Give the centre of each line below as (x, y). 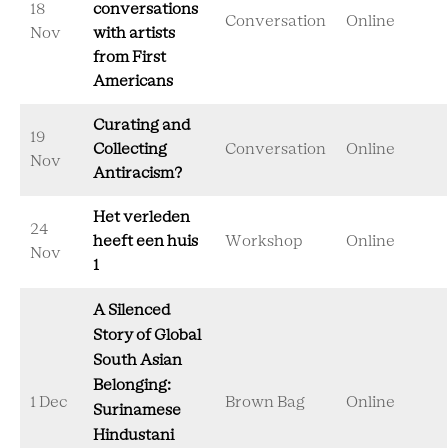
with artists (134, 33)
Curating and (141, 125)
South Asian (137, 360)
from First (129, 57)
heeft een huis (145, 241)
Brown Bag (265, 402)
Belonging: (132, 385)
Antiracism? (137, 173)
